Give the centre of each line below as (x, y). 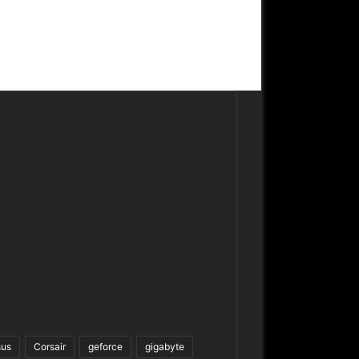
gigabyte (165, 347)
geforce (105, 347)
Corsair (50, 347)
